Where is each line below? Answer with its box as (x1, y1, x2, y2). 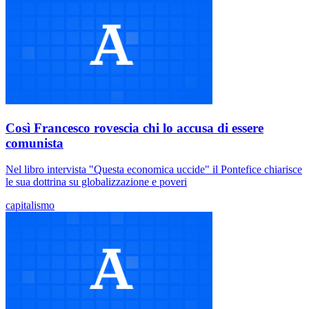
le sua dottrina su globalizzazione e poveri (6, 176, 187, 188)
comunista (6, 135, 63, 150)
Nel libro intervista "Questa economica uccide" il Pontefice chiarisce (6, 163, 302, 176)
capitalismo (6, 199, 54, 212)
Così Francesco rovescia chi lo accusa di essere (6, 120, 263, 135)
